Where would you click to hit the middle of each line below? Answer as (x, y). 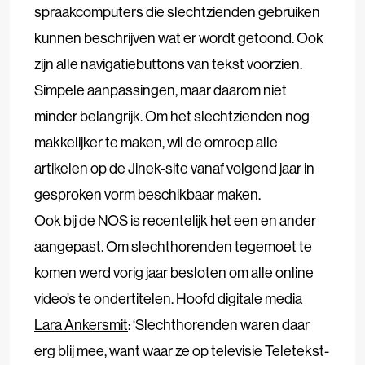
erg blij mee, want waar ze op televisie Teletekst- (182, 350)
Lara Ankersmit (81, 324)
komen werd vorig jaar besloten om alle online (174, 272)
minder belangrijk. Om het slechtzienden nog (172, 116)
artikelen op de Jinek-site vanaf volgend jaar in (174, 168)
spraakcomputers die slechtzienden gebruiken (177, 11)
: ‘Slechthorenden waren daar (219, 324)
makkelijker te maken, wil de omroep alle (156, 142)
